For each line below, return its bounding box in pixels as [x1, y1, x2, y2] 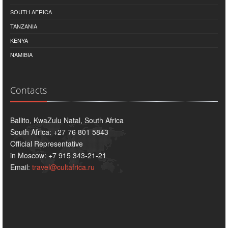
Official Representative [10, 138, 83, 149]
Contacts [10, 83, 47, 96]
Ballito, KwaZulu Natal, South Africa [10, 115, 124, 125]
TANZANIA [10, 21, 37, 30]
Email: [10, 161, 32, 172]
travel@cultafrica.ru [32, 161, 95, 172]
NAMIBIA [10, 50, 33, 59]
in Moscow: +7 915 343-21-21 [10, 150, 106, 160]
